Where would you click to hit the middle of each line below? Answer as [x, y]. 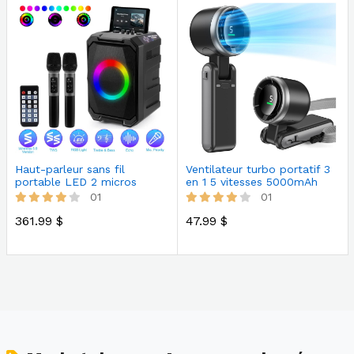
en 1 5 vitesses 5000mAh [251, 181]
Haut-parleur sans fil [70, 169]
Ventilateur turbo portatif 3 [258, 169]
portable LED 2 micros [75, 181]
